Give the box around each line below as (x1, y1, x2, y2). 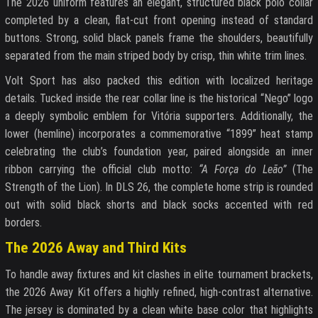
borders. (5, 216, 42, 230)
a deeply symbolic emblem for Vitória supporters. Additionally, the (5, 109, 313, 124)
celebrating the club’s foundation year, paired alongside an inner (5, 145, 313, 159)
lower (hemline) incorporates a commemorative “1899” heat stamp (5, 127, 313, 141)
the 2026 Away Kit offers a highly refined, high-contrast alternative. (5, 285, 313, 299)
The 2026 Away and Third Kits (5, 239, 187, 257)
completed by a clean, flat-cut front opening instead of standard (5, 13, 313, 28)
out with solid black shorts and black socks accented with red (5, 198, 313, 212)
